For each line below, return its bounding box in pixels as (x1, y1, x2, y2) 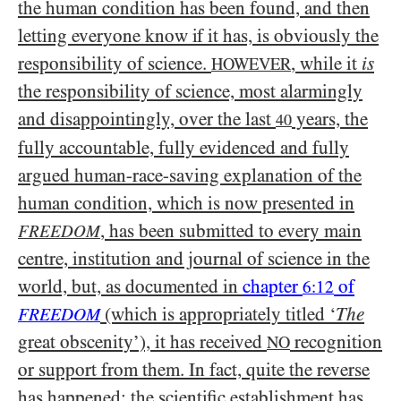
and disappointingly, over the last (18, 108, 276, 131)
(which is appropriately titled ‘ (100, 303, 336, 326)
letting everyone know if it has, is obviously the (18, 25, 379, 47)
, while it (291, 53, 362, 75)
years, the (292, 108, 368, 131)
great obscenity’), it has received (18, 331, 267, 354)
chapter (243, 276, 303, 298)
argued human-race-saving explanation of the (18, 165, 362, 187)
